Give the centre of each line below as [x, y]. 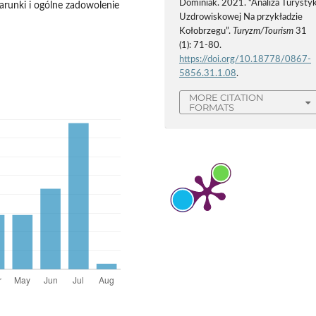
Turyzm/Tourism [263, 31]
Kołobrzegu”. [206, 31]
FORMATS [212, 108]
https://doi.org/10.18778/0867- [245, 59]
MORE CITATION [227, 98]
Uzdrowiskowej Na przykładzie [241, 17]
